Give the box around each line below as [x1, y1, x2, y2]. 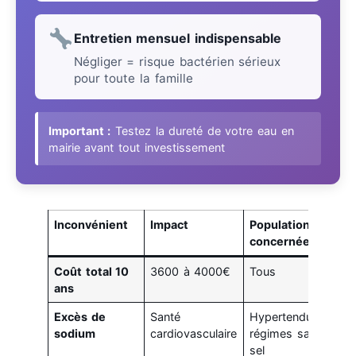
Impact [150, 218, 189, 232]
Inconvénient [54, 218, 129, 232]
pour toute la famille [73, 70, 193, 86]
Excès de [54, 310, 106, 324]
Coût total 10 [54, 265, 130, 279]
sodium [54, 327, 96, 341]
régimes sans [250, 327, 323, 341]
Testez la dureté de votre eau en [110, 123, 294, 137]
